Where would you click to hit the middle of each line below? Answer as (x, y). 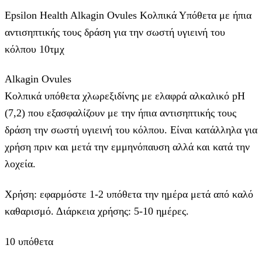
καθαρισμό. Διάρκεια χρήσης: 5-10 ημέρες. (97, 211)
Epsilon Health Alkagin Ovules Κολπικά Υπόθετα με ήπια (128, 15)
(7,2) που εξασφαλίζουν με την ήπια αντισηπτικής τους (120, 113)
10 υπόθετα (29, 242)
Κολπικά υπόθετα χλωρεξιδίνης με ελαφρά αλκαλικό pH (125, 96)
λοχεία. (20, 164)
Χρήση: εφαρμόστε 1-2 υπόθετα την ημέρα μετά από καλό (129, 194)
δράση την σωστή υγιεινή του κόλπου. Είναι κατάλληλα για (131, 130)
